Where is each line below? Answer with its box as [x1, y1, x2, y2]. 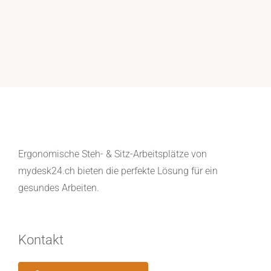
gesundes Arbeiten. [18, 181, 99, 194]
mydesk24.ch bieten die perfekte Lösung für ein [18, 165, 218, 177]
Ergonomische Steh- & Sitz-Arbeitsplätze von [18, 148, 207, 160]
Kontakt [18, 232, 64, 247]
